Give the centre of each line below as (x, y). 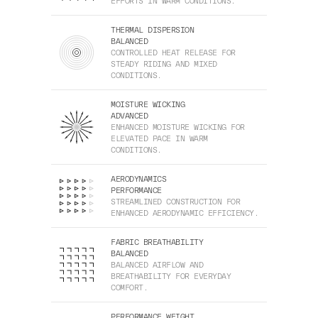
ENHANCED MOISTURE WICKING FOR (178, 127)
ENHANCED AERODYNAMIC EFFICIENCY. (185, 213)
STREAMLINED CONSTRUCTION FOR (175, 202)
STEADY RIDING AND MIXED (164, 64)
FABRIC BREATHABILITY (157, 242)
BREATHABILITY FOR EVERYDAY (171, 276)
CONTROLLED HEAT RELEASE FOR (173, 53)
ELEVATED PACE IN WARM (159, 139)
